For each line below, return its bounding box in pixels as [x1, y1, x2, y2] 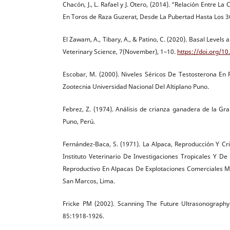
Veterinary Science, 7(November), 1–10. [63, 47, 177, 56]
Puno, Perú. [63, 117, 95, 126]
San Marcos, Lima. [63, 176, 115, 185]
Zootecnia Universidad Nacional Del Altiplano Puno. [63, 82, 209, 91]
